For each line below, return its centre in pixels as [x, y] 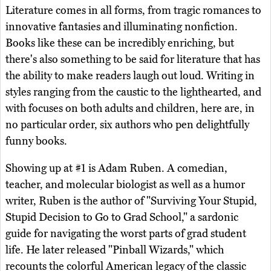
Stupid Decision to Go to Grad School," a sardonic [122, 217]
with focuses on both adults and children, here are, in [130, 109]
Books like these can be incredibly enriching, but [120, 43]
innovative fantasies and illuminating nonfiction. [122, 27]
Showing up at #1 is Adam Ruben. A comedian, [116, 168]
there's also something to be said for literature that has [133, 60]
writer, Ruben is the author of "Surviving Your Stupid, [131, 201]
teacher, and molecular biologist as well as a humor [125, 185]
